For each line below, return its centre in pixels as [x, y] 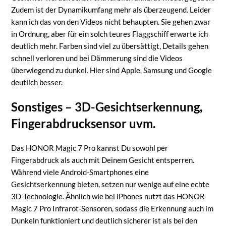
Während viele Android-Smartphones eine [80, 172]
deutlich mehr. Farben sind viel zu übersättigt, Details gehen [110, 46]
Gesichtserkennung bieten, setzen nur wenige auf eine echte [110, 184]
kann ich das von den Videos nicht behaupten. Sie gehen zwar [111, 21]
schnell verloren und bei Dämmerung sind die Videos [97, 58]
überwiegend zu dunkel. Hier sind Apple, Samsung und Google [112, 70]
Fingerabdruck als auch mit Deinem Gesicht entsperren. [103, 160]
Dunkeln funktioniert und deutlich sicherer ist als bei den [104, 220]
